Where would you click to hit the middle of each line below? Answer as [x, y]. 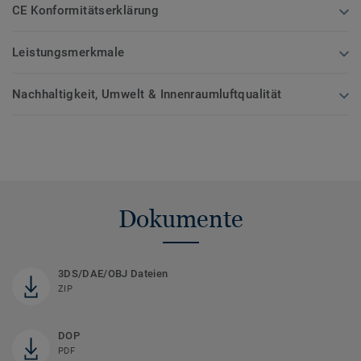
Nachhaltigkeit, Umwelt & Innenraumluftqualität [147, 95]
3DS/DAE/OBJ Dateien [113, 274]
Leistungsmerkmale [68, 53]
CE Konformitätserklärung [86, 11]
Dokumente [180, 219]
